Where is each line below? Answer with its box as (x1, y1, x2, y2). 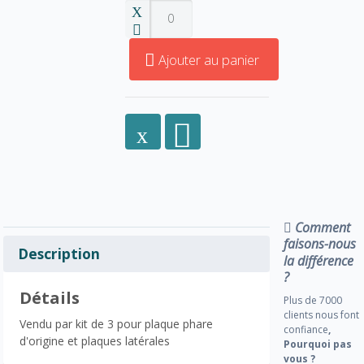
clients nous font (284, 307, 360, 322)
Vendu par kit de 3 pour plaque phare (19, 315, 214, 331)
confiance (284, 322, 329, 336)
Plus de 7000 (284, 292, 343, 307)
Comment (292, 219, 351, 237)
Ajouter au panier (158, 50, 259, 69)
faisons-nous (284, 235, 357, 253)
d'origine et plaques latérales (19, 332, 171, 349)
